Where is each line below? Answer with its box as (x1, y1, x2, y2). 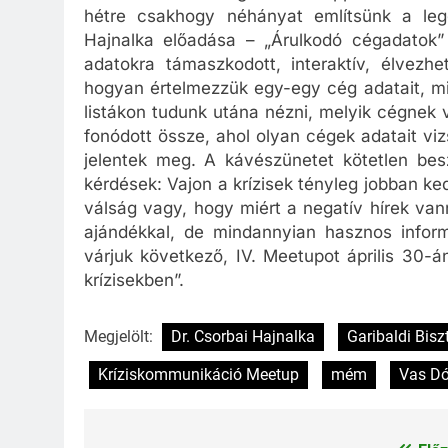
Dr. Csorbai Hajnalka (171, 326, 315, 346)
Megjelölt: (84, 326, 157, 346)
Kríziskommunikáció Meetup (98, 364, 299, 384)
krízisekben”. (84, 270, 184, 291)
